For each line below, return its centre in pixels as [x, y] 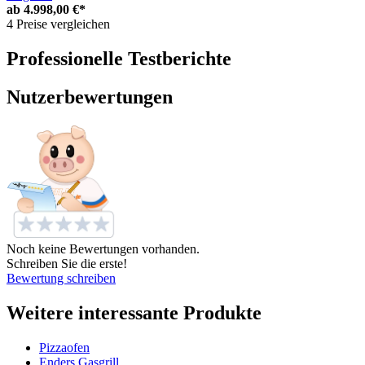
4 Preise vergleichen [58, 24]
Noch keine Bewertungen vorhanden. [103, 249]
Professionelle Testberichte [119, 59]
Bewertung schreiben [61, 279]
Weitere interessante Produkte [134, 312]
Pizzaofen [64, 347]
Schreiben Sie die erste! [67, 264]
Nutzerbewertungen [90, 97]
